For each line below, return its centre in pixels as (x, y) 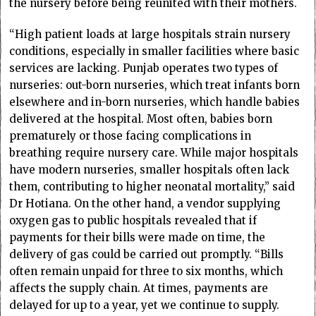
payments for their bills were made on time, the (138, 238)
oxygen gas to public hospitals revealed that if (133, 221)
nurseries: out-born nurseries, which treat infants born (155, 85)
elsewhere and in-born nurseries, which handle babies (155, 102)
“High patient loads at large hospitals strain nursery (150, 35)
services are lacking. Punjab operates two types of (144, 68)
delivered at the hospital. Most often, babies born (141, 119)
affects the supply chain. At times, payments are (139, 288)
